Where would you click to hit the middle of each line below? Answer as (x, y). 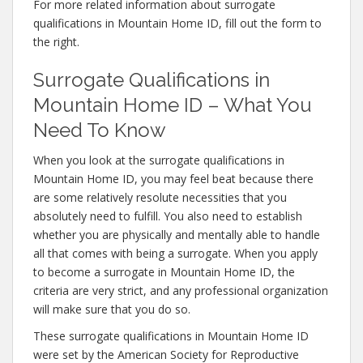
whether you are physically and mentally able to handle (177, 235)
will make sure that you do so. (112, 309)
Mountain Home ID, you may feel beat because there (173, 179)
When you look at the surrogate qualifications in (159, 160)
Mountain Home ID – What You (173, 105)
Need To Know (100, 130)
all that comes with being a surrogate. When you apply (175, 253)
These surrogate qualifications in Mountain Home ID (171, 336)
